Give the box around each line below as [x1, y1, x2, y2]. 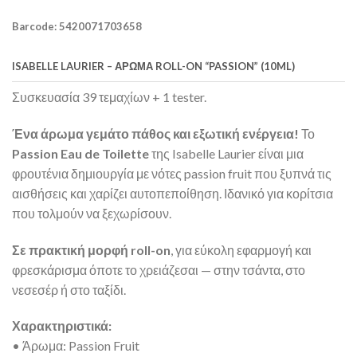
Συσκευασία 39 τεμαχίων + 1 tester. [12, 89, 206, 105]
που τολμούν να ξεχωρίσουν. [12, 205, 171, 221]
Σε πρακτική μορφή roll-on [12, 241, 171, 257]
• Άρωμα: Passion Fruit [12, 338, 139, 354]
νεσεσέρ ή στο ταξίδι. [12, 281, 126, 297]
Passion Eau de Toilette [12, 145, 149, 161]
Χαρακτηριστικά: [12, 318, 112, 334]
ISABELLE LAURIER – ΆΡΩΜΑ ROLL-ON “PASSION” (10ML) [12, 59, 295, 73]
